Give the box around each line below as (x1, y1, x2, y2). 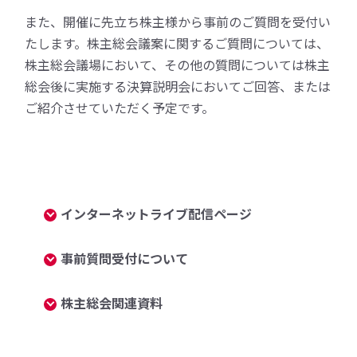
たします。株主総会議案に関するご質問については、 (25, 33, 330, 53)
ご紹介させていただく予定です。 (25, 98, 215, 117)
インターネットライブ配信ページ (61, 204, 253, 223)
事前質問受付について (61, 249, 189, 268)
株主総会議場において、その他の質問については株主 (25, 55, 331, 74)
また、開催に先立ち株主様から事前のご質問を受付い (25, 12, 331, 31)
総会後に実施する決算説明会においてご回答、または (25, 76, 331, 96)
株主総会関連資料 (61, 293, 163, 312)
